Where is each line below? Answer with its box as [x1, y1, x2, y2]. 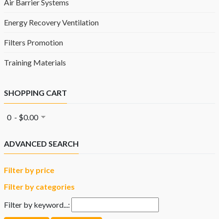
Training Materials [4, 58, 66, 67]
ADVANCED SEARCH [4, 138, 79, 148]
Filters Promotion [4, 38, 63, 47]
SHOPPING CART [4, 88, 67, 98]
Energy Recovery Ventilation [4, 18, 99, 27]
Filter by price [4, 165, 54, 175]
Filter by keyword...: [4, 200, 70, 210]
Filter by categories [4, 182, 75, 192]
